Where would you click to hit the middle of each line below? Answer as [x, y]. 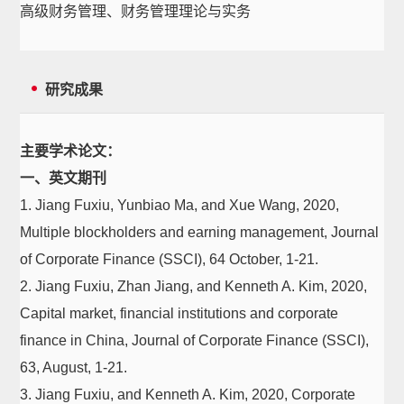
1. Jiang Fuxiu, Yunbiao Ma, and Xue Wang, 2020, [180, 205]
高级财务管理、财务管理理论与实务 [136, 11]
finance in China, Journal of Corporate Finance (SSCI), [195, 340]
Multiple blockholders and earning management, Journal [200, 232]
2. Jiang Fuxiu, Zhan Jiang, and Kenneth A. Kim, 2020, [194, 286]
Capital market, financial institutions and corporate [179, 313]
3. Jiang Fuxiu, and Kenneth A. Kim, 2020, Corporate [188, 395]
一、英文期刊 [64, 178]
